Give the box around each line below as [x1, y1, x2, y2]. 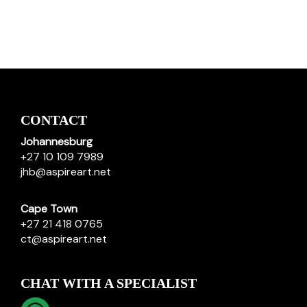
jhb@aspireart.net [21, 164, 111, 179]
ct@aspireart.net [21, 232, 107, 246]
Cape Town [21, 201, 77, 216]
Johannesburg [21, 134, 93, 149]
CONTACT [21, 112, 87, 127]
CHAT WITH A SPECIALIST [21, 275, 197, 291]
